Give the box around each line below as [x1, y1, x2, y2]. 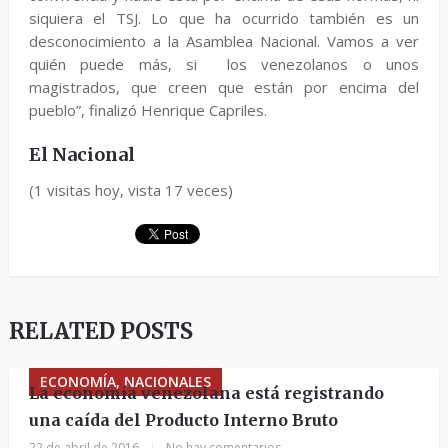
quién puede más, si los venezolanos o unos [28, 54, 420, 74]
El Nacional [28, 143, 135, 166]
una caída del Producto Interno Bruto [28, 410, 338, 430]
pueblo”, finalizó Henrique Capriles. [28, 100, 267, 120]
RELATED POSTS [8, 317, 193, 345]
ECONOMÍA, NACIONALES [39, 372, 211, 391]
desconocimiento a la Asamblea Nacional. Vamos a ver [28, 31, 420, 51]
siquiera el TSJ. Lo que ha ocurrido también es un [28, 8, 420, 28]
